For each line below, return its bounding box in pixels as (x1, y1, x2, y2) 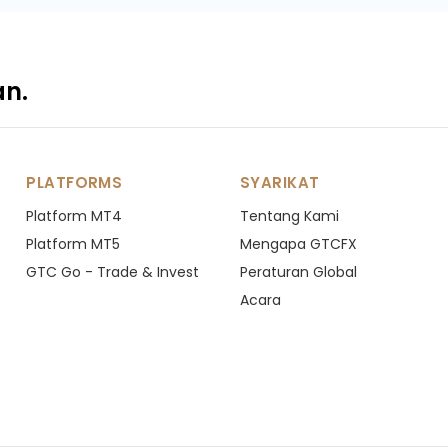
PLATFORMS (26, 172, 123, 193)
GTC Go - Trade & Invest (26, 262, 200, 282)
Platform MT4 (26, 206, 123, 226)
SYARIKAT (239, 172, 320, 193)
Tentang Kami (239, 206, 339, 226)
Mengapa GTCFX (239, 234, 357, 254)
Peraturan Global (239, 262, 357, 282)
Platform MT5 (26, 234, 121, 254)
